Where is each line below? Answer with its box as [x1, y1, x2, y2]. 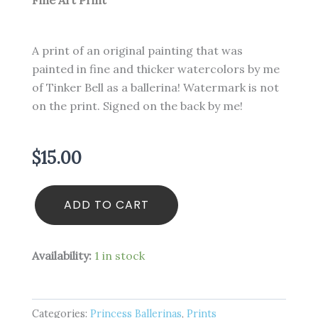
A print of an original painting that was [32, 43, 243, 57]
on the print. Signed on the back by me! [32, 99, 243, 113]
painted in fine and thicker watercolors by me [32, 62, 280, 76]
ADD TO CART [64, 196, 149, 213]
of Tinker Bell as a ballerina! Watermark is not [32, 80, 279, 94]
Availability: [32, 248, 92, 263]
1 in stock [94, 248, 145, 263]
